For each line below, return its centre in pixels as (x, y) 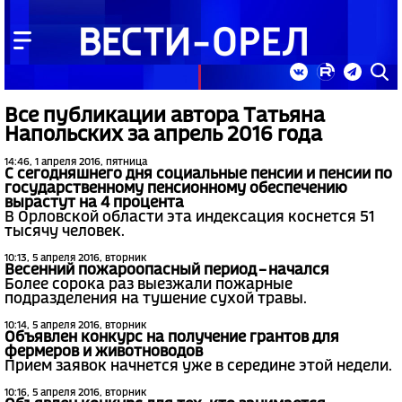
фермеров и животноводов (104, 353)
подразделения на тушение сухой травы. (156, 300)
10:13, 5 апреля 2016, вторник (75, 259)
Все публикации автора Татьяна (165, 117)
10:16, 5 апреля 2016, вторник (75, 393)
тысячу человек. (65, 232)
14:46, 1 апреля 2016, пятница (76, 163)
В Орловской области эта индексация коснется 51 (190, 218)
